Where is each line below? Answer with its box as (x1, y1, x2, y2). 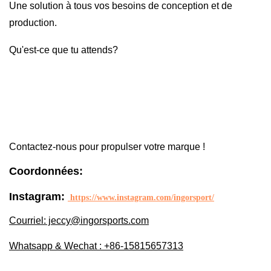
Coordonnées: (9, 165, 83, 178)
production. (9, 18, 57, 28)
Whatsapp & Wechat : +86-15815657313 (9, 241, 183, 252)
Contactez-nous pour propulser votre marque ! (9, 142, 205, 152)
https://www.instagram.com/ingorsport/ (68, 193, 214, 203)
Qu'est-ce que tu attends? (9, 45, 118, 56)
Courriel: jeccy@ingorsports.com (9, 215, 149, 226)
